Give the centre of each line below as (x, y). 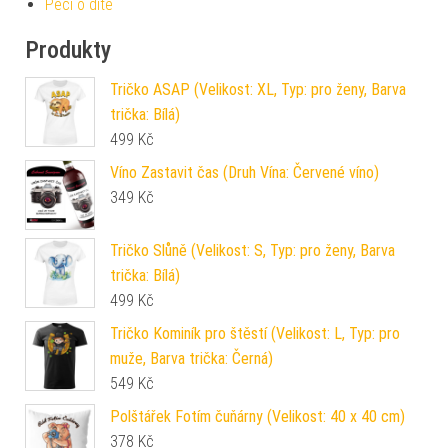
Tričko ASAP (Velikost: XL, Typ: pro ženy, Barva (258, 89)
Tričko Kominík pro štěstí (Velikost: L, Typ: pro (255, 333)
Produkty (68, 49)
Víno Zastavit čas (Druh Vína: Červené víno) (244, 172)
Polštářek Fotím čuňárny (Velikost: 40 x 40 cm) (257, 416)
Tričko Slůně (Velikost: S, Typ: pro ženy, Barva (252, 250)
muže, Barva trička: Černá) (191, 358)
